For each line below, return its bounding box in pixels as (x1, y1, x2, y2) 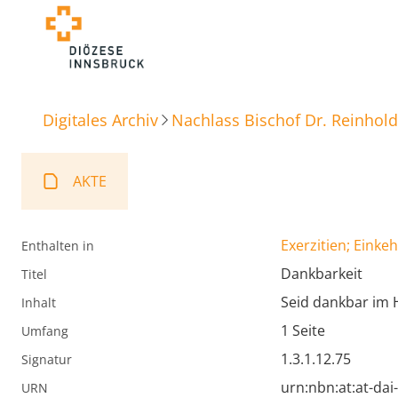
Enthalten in (21, 237, 94, 255)
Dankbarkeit (281, 264, 362, 284)
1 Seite (281, 321, 325, 341)
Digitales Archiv (43, 108, 158, 131)
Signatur (21, 351, 72, 369)
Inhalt (21, 294, 56, 312)
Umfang (21, 322, 68, 340)
